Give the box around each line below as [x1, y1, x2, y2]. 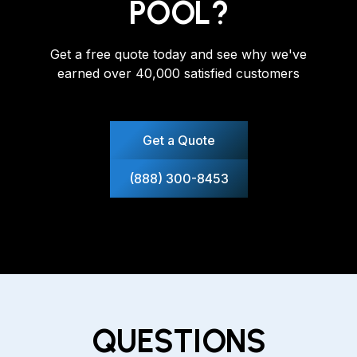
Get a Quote [142, 132, 215, 149]
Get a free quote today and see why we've [50, 46, 307, 63]
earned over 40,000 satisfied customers [57, 65, 300, 82]
